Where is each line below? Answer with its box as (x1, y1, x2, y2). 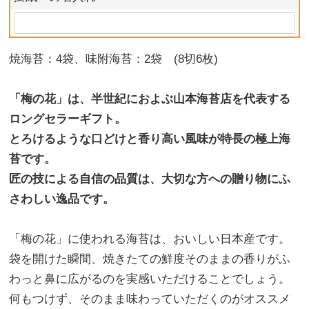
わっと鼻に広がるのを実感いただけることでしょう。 (9, 272, 291, 286)
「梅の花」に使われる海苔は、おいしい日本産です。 (9, 232, 291, 246)
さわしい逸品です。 (9, 192, 115, 206)
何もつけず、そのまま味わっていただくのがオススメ (9, 292, 291, 306)
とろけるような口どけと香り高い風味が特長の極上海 (9, 132, 291, 146)
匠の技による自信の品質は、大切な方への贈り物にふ (9, 172, 291, 186)
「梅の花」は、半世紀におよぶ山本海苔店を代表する (9, 92, 291, 106)
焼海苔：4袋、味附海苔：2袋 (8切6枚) (9, 52, 219, 66)
